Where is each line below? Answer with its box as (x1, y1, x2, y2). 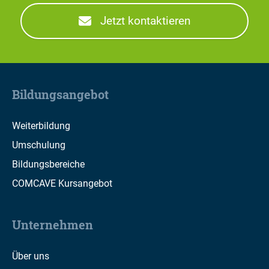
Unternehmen (12, 216, 93, 232)
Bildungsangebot (12, 86, 109, 102)
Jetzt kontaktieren (100, 14, 190, 28)
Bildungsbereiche (12, 158, 85, 170)
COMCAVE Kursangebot (12, 177, 112, 189)
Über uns (12, 250, 49, 262)
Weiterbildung (12, 119, 70, 131)
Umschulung (12, 139, 65, 151)
